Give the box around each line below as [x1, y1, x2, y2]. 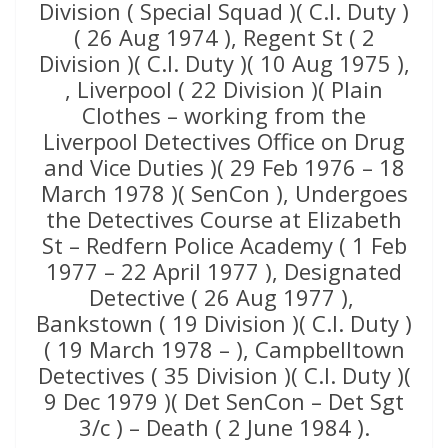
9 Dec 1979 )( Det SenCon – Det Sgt [44, 385, 404, 416]
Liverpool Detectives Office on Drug [43, 125, 405, 156]
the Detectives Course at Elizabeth [46, 203, 402, 234]
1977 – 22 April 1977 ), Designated [46, 255, 402, 286]
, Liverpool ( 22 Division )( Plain [65, 73, 383, 104]
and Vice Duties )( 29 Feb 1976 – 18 [43, 151, 405, 182]
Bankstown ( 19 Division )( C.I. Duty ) [36, 307, 412, 338]
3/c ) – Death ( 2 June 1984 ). [78, 411, 370, 442]
